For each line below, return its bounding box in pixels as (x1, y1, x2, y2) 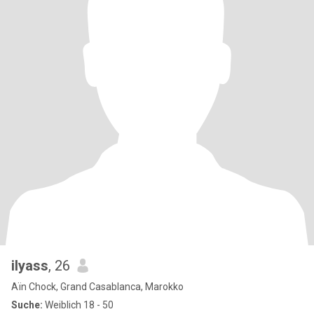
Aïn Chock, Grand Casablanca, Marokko (11, 281, 184, 292)
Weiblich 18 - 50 (43, 299, 114, 310)
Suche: (11, 299, 43, 310)
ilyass (11, 257, 48, 274)
